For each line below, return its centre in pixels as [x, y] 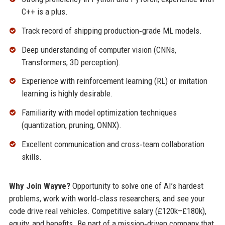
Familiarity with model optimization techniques [99, 113]
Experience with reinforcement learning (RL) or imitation [114, 81]
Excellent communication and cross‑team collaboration [113, 144]
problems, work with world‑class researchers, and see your [107, 199]
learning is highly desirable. [67, 94]
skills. [31, 157]
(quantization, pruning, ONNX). [71, 125]
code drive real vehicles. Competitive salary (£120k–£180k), [107, 211]
